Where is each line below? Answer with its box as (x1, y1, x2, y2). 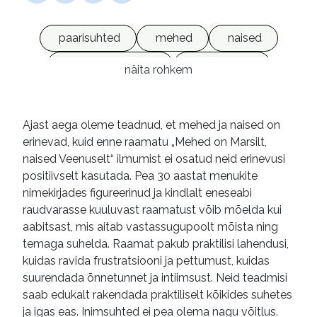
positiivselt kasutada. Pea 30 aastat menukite (23, 169, 258, 183)
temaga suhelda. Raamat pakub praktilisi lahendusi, (23, 237, 289, 250)
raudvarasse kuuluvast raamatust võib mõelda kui (23, 203, 282, 217)
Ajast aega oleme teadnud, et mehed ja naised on (23, 118, 280, 132)
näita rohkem (125, 62, 192, 76)
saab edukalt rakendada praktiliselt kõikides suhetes (23, 288, 292, 301)
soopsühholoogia (65, 58, 157, 71)
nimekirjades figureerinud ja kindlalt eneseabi (23, 186, 252, 200)
